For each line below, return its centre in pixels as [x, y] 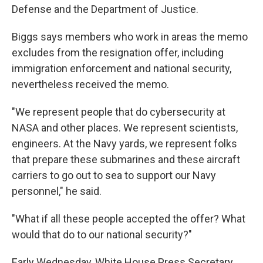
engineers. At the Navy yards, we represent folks [124, 144]
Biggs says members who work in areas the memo [130, 37]
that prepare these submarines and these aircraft [126, 159]
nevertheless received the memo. [90, 84]
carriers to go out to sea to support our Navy [114, 175]
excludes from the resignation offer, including [118, 53]
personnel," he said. [57, 191]
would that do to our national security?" [102, 235]
